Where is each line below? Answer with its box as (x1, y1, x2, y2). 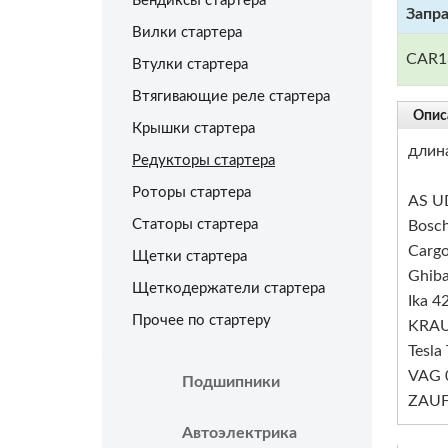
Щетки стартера (132, 249, 247, 264)
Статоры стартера (132, 217, 258, 232)
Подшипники (182, 374, 280, 390)
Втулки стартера (132, 57, 248, 72)
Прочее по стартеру (132, 313, 271, 328)
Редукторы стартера (132, 153, 275, 168)
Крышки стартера (132, 121, 255, 136)
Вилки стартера (132, 25, 242, 40)
